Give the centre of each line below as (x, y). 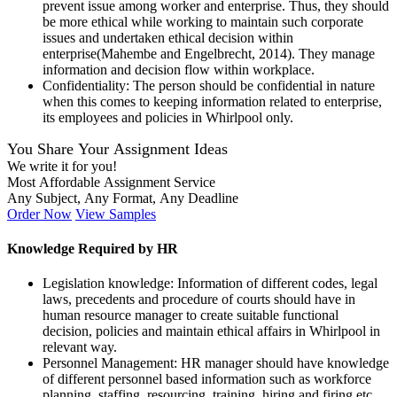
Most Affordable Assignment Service (111, 182)
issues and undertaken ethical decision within (168, 37)
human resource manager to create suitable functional (191, 315)
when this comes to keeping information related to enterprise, (212, 101)
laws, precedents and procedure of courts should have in (199, 300)
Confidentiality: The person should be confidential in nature (209, 85)
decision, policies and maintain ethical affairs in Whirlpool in (211, 331)
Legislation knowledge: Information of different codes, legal (210, 284)
